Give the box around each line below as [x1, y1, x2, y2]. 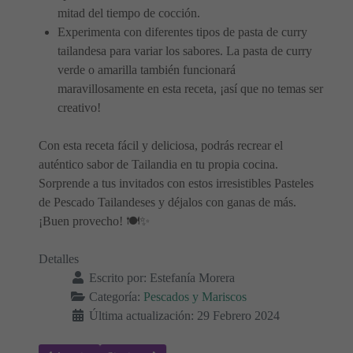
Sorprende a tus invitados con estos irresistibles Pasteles [39, 176, 314, 191]
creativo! [58, 101, 101, 115]
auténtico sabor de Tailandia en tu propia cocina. [39, 158, 278, 172]
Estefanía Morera [150, 271, 235, 285]
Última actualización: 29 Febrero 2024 [89, 309, 280, 323]
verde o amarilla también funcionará [58, 63, 236, 77]
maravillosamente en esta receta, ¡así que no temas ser [58, 82, 323, 96]
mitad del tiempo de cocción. [58, 6, 200, 20]
